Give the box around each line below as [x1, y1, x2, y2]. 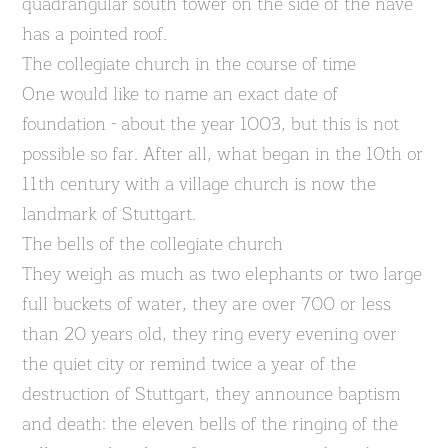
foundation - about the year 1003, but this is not [22, 109, 400, 139]
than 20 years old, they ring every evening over [22, 319, 398, 349]
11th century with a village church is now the [22, 169, 377, 199]
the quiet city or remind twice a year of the [22, 349, 357, 379]
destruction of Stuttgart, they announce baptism [22, 379, 401, 409]
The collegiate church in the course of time [22, 49, 357, 79]
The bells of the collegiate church [22, 229, 284, 259]
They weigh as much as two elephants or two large [22, 259, 423, 289]
